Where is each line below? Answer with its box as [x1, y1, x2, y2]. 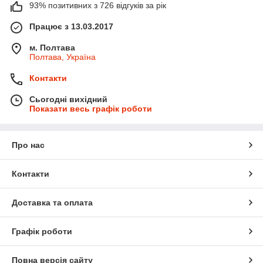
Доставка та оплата [12, 197, 93, 207]
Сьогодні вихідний [29, 94, 107, 104]
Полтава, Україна [29, 52, 96, 62]
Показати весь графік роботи [29, 103, 152, 113]
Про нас [12, 140, 45, 150]
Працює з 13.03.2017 [29, 21, 113, 31]
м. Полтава [29, 42, 75, 52]
